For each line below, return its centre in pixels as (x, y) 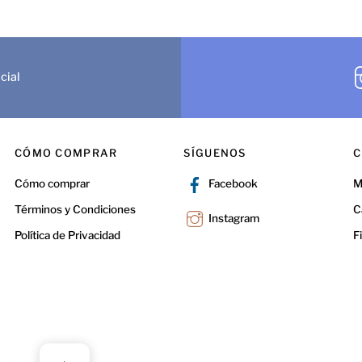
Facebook (232, 184)
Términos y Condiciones (75, 209)
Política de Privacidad (67, 235)
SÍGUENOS (215, 153)
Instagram (233, 218)
